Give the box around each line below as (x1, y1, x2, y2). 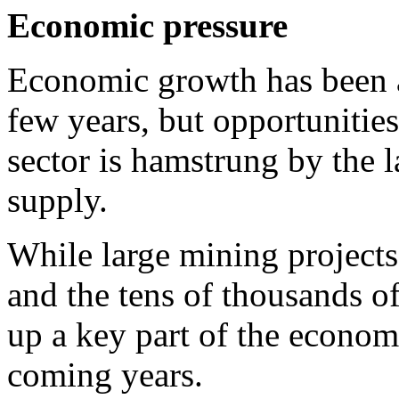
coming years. (7, 354, 203, 394)
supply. (7, 180, 108, 219)
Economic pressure (7, 5, 288, 45)
